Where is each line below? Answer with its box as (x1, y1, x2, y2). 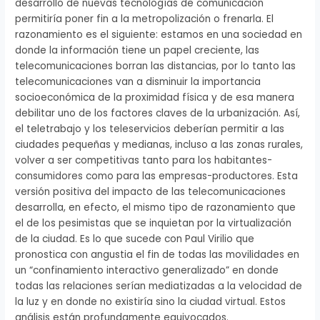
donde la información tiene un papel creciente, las (15, 44, 260, 58)
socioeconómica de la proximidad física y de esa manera (15, 91, 295, 105)
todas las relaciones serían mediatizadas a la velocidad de (15, 279, 303, 294)
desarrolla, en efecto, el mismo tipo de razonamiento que (15, 201, 296, 215)
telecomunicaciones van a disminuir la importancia (15, 75, 261, 89)
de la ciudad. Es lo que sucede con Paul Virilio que (15, 232, 255, 246)
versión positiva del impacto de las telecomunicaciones (15, 185, 286, 199)
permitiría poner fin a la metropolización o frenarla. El (15, 12, 274, 26)
